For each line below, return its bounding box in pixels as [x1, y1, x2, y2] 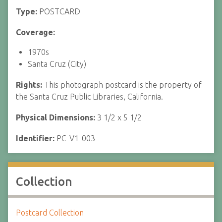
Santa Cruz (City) [28, 59, 86, 68]
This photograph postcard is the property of [44, 80, 202, 89]
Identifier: [16, 134, 56, 143]
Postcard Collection [16, 208, 84, 217]
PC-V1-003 [56, 134, 95, 143]
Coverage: [16, 28, 55, 37]
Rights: [16, 80, 44, 89]
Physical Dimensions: [16, 113, 97, 122]
